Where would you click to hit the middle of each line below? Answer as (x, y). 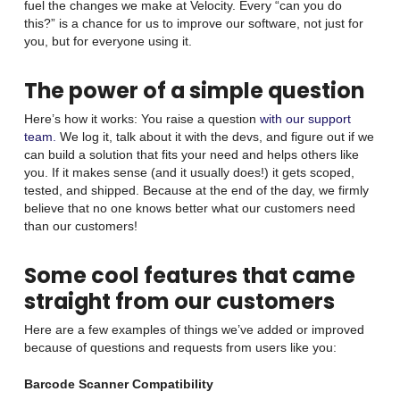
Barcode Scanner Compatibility (120, 384)
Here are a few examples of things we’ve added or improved (194, 329)
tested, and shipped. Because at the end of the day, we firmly (196, 190)
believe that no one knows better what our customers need (189, 208)
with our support (305, 119)
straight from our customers (179, 301)
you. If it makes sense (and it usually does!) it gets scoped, (189, 172)
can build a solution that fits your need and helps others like (191, 154)
